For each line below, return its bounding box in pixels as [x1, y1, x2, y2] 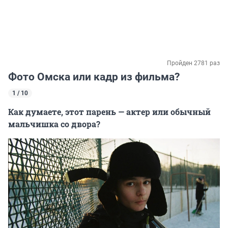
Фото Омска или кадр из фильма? [8, 71, 180, 83]
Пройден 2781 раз [167, 60, 220, 67]
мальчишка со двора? [8, 119, 100, 130]
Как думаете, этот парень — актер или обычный [8, 106, 211, 118]
